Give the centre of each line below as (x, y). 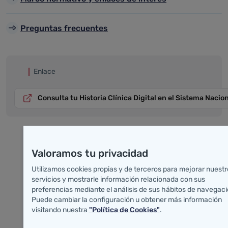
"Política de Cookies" (124, 210)
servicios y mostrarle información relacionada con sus (118, 179)
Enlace (45, 72)
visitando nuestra (60, 210)
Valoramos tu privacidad (90, 153)
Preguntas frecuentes (64, 28)
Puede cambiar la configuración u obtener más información (126, 199)
